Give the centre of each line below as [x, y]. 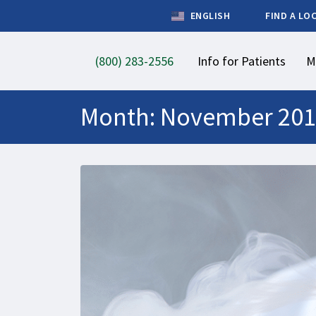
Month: [120, 117]
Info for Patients [242, 61]
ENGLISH [209, 16]
